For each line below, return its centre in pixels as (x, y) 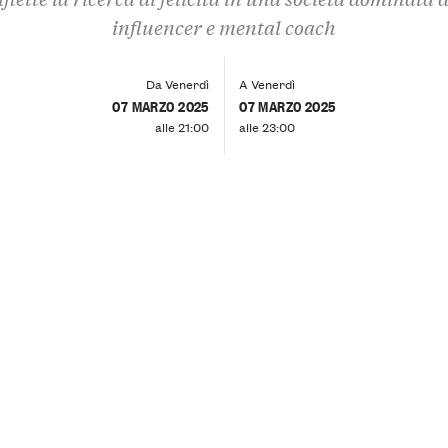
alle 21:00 (181, 126)
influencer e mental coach (224, 27)
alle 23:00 (267, 126)
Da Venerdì (177, 83)
